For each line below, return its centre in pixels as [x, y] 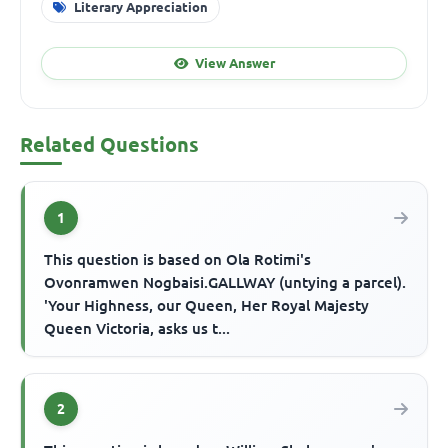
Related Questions [109, 145]
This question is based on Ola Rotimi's [178, 259]
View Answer [234, 62]
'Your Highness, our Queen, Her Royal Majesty [207, 305]
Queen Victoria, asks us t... [137, 328]
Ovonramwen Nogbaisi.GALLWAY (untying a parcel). [225, 282]
